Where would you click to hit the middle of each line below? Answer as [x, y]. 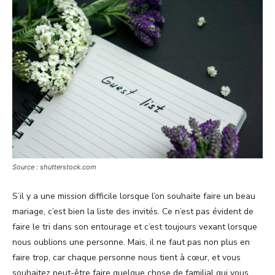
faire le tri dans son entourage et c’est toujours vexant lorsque [135, 227]
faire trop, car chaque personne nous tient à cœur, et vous [126, 257]
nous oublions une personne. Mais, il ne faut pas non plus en [131, 242]
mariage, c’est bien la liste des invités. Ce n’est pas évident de [133, 211]
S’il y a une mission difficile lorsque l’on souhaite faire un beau [134, 196]
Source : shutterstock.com [54, 167]
